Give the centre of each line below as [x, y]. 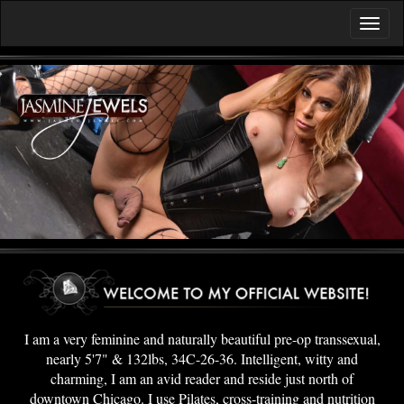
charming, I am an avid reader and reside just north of [202, 379]
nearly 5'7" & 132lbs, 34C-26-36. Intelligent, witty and [202, 359]
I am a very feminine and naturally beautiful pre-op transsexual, [202, 339]
